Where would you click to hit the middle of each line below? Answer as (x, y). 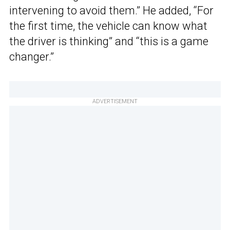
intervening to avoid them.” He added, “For (111, 10)
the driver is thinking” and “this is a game (109, 41)
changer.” (32, 56)
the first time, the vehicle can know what (108, 26)
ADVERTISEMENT (115, 101)
